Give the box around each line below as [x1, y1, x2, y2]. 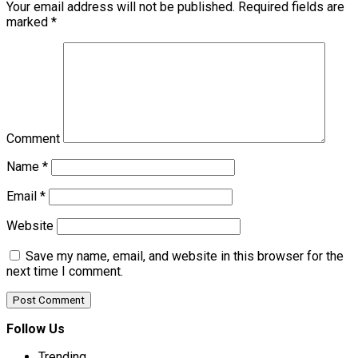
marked [6, 14, 51, 30]
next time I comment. [6, 264, 123, 280]
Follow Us [6, 321, 65, 337]
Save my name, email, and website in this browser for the [26, 249, 344, 265]
